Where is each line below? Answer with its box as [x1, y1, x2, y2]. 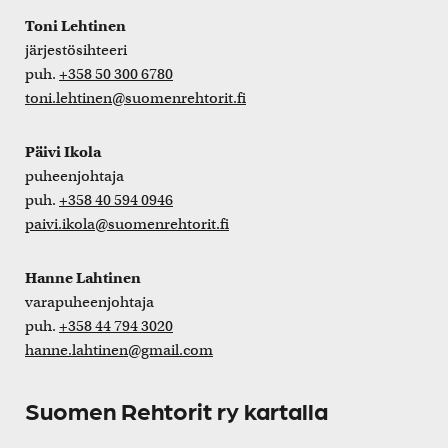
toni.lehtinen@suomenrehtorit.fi [25, 89, 246, 108]
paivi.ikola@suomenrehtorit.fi [25, 215, 229, 234]
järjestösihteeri [25, 41, 127, 60]
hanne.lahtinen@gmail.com [25, 341, 213, 360]
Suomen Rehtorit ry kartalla [25, 395, 328, 425]
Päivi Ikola [25, 143, 101, 162]
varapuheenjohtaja [25, 293, 154, 312]
